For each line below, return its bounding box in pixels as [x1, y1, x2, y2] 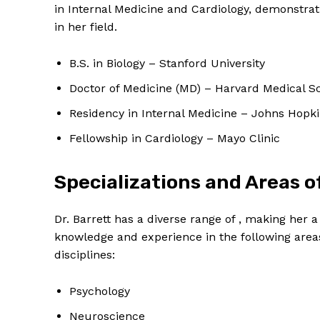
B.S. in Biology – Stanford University [69, 56, 265, 71]
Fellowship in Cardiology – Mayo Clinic [69, 131, 280, 146]
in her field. [54, 20, 117, 34]
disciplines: [54, 248, 115, 262]
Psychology [69, 284, 130, 299]
